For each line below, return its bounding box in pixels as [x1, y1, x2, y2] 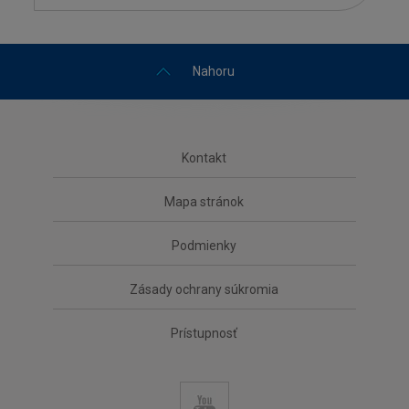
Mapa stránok [164, 194, 245, 209]
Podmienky [172, 237, 237, 253]
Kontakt [182, 150, 227, 165]
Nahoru [193, 63, 235, 79]
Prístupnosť [171, 325, 238, 341]
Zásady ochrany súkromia [130, 281, 279, 297]
